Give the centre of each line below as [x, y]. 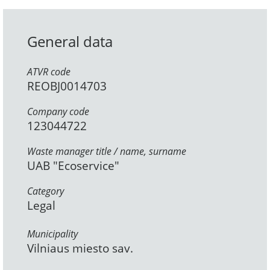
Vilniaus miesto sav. [80, 249]
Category [46, 191]
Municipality [52, 234]
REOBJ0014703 [67, 86]
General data [70, 42]
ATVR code [49, 72]
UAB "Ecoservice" [73, 166]
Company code [58, 112]
